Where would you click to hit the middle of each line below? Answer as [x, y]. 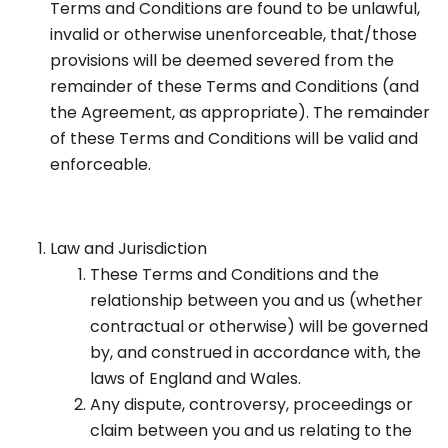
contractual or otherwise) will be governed [259, 327]
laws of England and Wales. [195, 379]
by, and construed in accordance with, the [255, 353]
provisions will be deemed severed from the [222, 61]
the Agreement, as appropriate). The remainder [240, 113]
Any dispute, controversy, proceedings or [251, 405]
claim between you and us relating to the [251, 431]
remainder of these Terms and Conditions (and [234, 87]
